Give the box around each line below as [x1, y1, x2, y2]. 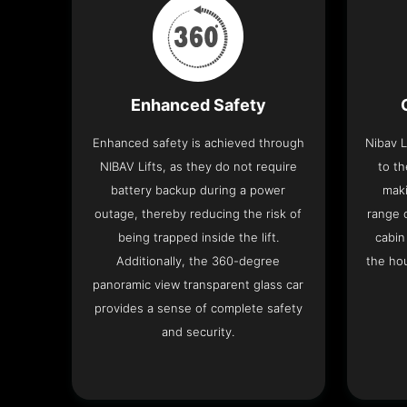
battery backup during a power [111, 183, 286, 198]
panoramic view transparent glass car [93, 277, 304, 293]
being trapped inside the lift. [117, 230, 279, 245]
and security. [162, 324, 235, 340]
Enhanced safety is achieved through [92, 135, 304, 151]
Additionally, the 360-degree [116, 253, 281, 269]
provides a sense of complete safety [94, 301, 303, 316]
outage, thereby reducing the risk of [94, 206, 303, 222]
